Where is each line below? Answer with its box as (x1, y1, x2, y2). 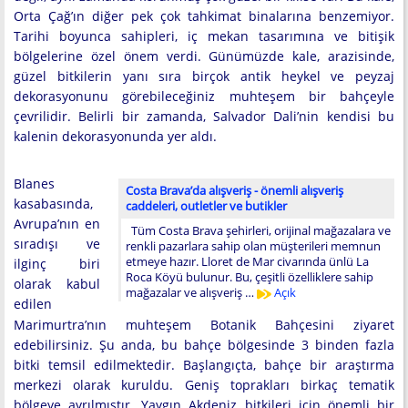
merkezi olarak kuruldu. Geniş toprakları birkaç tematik (14, 375, 394, 393)
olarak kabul (14, 275, 100, 292)
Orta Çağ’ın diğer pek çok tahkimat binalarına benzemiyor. (14, 7, 394, 25)
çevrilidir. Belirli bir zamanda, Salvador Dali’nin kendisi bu (14, 107, 394, 125)
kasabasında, (14, 195, 93, 212)
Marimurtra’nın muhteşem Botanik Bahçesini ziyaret (14, 315, 394, 333)
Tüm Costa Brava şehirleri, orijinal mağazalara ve (126, 222, 391, 239)
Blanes (14, 175, 55, 192)
